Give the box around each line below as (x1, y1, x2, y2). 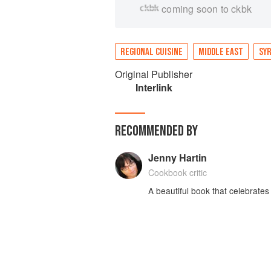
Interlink (135, 80, 172, 94)
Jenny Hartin (148, 151, 207, 165)
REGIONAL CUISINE (120, 46, 183, 58)
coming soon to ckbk (162, 2, 252, 16)
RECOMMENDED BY (115, 122, 198, 140)
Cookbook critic (148, 166, 207, 178)
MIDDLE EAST (198, 46, 243, 58)
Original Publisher (115, 67, 192, 81)
